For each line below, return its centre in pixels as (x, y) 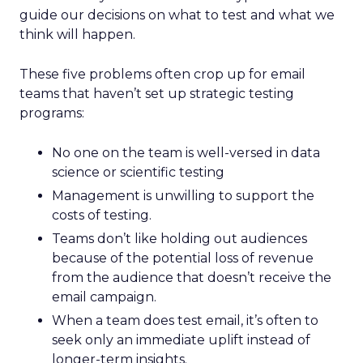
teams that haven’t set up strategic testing (157, 94)
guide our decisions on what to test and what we (177, 15)
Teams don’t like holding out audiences (179, 239)
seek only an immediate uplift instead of (181, 340)
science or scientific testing (138, 172)
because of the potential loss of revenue (183, 258)
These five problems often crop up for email (162, 74)
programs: (52, 113)
